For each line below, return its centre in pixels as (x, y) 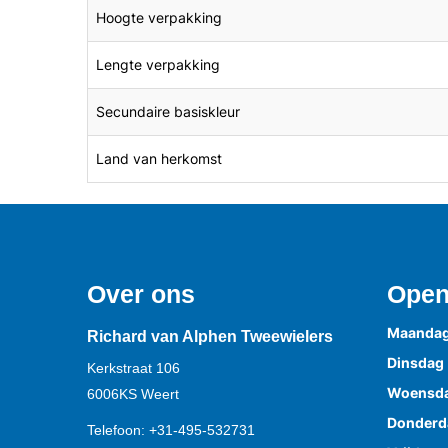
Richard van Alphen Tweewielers (210, 337)
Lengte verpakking (158, 64)
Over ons (141, 294)
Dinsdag (415, 363)
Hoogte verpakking (159, 17)
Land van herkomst (159, 158)
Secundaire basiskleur (168, 111)
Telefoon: (118, 430)
